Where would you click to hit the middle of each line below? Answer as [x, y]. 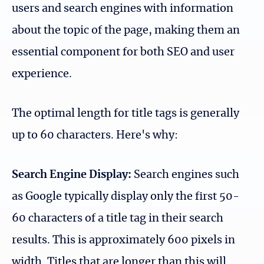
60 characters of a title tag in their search [118, 218]
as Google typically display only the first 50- [126, 197]
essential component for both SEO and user [123, 52]
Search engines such [185, 175]
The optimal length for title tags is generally [126, 113]
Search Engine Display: [72, 175]
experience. [42, 74]
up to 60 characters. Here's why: [95, 135]
